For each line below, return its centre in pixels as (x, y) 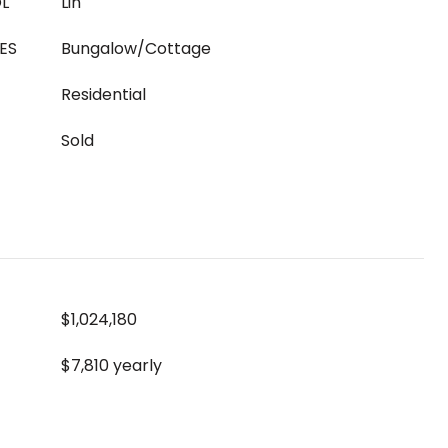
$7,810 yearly (111, 365)
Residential (103, 94)
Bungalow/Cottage (136, 48)
